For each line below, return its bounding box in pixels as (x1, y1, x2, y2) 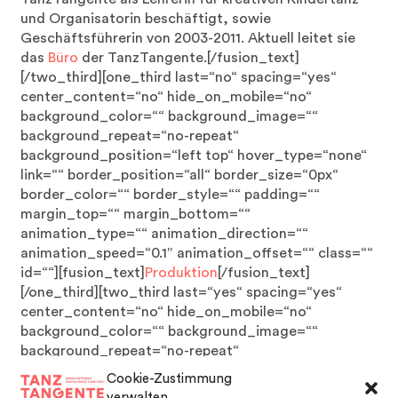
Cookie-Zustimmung (107, 372, 232, 386)
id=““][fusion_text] (20, 266, 146, 280)
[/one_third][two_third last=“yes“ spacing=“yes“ (20, 285, 343, 299)
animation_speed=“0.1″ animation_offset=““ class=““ (20, 246, 374, 260)
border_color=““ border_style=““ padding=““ (20, 187, 321, 202)
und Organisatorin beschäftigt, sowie (20, 12, 272, 26)
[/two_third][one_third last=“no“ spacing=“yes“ (20, 70, 338, 84)
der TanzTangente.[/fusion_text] (78, 51, 300, 65)
